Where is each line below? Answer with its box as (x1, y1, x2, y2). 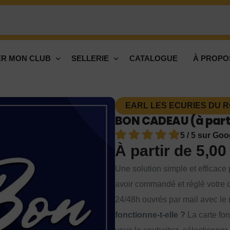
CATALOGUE (129, 54, 178, 63)
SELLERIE (71, 54, 109, 63)
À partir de (115, 142, 196, 160)
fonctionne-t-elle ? (115, 210, 185, 220)
